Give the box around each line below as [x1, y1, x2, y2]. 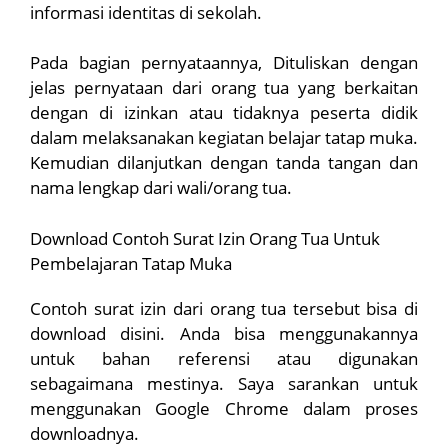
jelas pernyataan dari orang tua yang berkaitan [30, 76, 418, 100]
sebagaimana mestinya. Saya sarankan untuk [30, 371, 418, 395]
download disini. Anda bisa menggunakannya [30, 321, 418, 345]
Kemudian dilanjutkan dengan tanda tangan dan [30, 151, 418, 175]
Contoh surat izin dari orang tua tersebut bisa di [30, 296, 418, 320]
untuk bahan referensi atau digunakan [30, 346, 418, 370]
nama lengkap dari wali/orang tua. [30, 176, 292, 200]
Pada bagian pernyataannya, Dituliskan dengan [30, 51, 418, 75]
